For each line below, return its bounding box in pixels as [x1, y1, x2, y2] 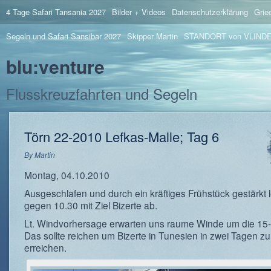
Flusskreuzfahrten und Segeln [6, 83, 197, 104]
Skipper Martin [127, 30, 178, 42]
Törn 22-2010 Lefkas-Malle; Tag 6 [24, 127, 219, 146]
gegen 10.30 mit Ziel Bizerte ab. [24, 198, 157, 212]
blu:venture [6, 53, 105, 79]
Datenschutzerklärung [172, 6, 248, 18]
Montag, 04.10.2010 [24, 168, 109, 181]
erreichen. [24, 241, 67, 254]
